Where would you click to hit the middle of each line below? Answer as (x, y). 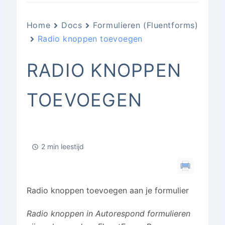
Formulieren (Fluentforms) (146, 25)
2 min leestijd (62, 146)
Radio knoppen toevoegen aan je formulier (107, 190)
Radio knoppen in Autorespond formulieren (108, 213)
